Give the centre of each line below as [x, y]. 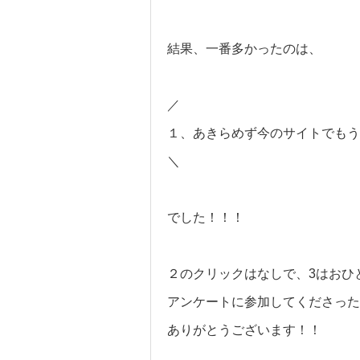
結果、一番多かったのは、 [244, 49]
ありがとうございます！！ [244, 330]
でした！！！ [206, 217]
